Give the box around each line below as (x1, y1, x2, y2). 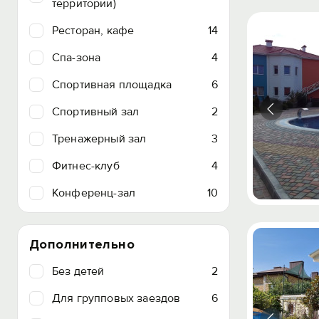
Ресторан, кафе (52, 23, 135, 38)
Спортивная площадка (52, 78, 172, 92)
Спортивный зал (52, 105, 140, 119)
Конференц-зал (52, 186, 136, 200)
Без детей (52, 264, 105, 278)
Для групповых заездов (52, 291, 181, 305)
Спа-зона (52, 51, 101, 65)
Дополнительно (29, 236, 135, 252)
